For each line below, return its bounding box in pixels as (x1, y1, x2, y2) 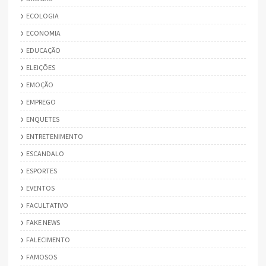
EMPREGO (26, 97, 56, 106)
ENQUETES (26, 114, 59, 123)
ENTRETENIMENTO (26, 131, 83, 141)
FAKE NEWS (26, 217, 60, 227)
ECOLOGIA (26, 11, 59, 20)
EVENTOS (26, 183, 55, 192)
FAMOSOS (26, 252, 57, 261)
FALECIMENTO (26, 235, 70, 244)
